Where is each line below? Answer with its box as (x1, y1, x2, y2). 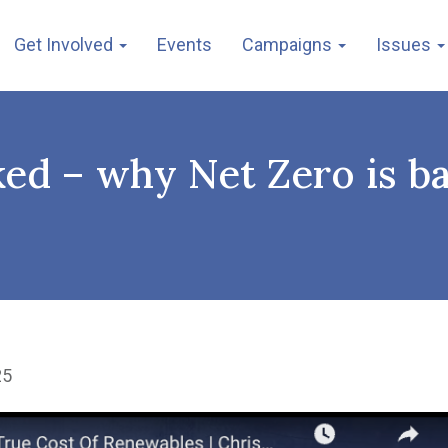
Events (157, 34, 212, 55)
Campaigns (242, 34, 336, 55)
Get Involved (14, 34, 117, 55)
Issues (376, 34, 435, 55)
